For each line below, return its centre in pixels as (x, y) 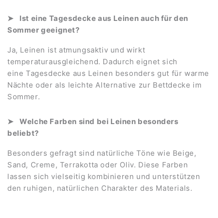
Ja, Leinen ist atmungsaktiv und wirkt (76, 50)
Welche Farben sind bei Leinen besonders (99, 122)
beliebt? (23, 133)
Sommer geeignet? (44, 30)
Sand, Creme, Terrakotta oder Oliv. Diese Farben (98, 165)
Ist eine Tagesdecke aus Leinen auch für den (104, 18)
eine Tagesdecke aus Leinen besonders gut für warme (109, 73)
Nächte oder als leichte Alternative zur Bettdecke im (105, 85)
